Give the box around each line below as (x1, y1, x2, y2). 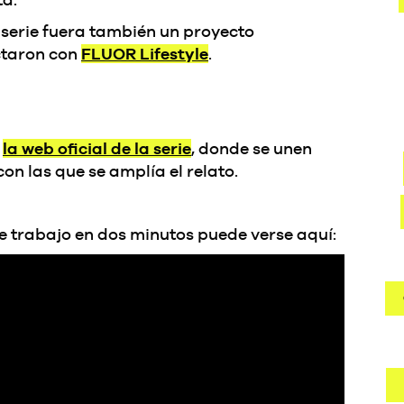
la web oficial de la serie (3, 139, 191, 158)
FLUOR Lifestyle (81, 44, 208, 63)
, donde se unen (191, 139, 312, 158)
